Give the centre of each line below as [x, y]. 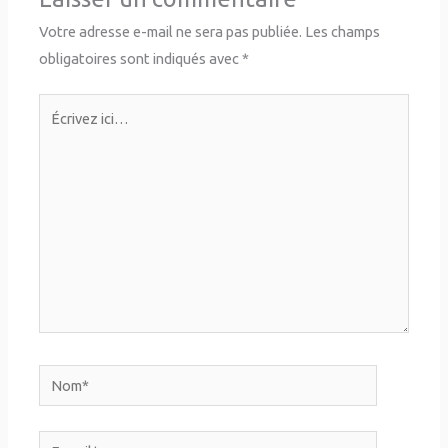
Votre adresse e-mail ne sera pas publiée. [171, 31]
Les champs [343, 31]
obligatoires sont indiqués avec [141, 58]
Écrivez [62, 106]
